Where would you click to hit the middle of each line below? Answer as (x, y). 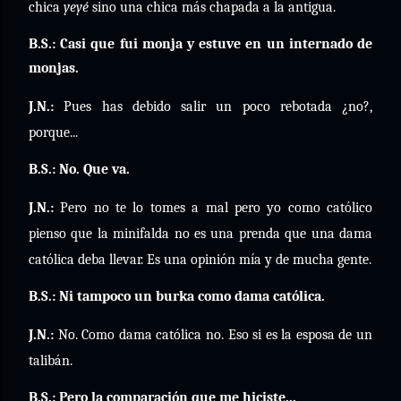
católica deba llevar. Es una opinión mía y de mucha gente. (200, 260)
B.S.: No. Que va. (79, 169)
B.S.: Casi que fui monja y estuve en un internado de (200, 44)
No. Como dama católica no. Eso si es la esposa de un (213, 335)
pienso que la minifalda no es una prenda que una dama (200, 234)
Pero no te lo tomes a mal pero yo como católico (213, 208)
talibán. (51, 361)
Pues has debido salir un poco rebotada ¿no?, (213, 107)
